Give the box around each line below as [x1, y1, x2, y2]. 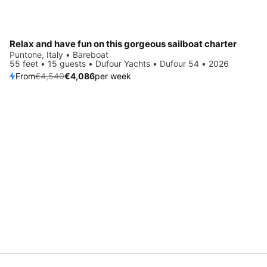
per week [95, 71, 131, 82]
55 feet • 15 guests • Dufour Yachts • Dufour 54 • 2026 [10, 58, 229, 69]
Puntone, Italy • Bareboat [10, 49, 108, 60]
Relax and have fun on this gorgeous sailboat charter [10, 38, 237, 50]
